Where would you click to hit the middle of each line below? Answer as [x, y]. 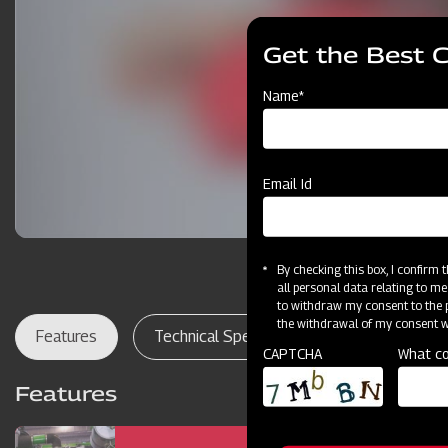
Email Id [287, 184]
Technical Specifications [237, 336]
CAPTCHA [292, 354]
